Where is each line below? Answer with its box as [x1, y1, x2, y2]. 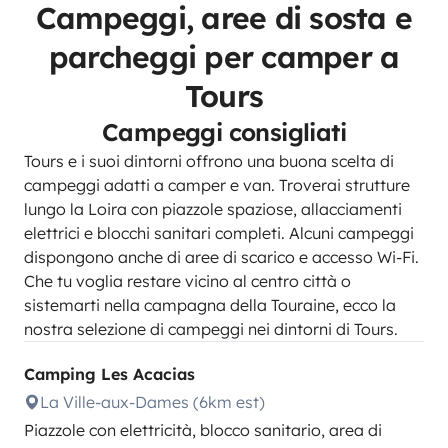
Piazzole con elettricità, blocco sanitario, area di [24, 420, 382, 440]
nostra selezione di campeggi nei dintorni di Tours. [24, 319, 398, 339]
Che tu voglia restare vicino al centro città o [24, 271, 351, 291]
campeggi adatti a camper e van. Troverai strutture [24, 175, 410, 195]
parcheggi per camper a [48, 38, 400, 76]
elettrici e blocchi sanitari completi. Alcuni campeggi [24, 223, 414, 243]
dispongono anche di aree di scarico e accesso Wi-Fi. [24, 247, 419, 267]
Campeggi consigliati [102, 117, 346, 147]
